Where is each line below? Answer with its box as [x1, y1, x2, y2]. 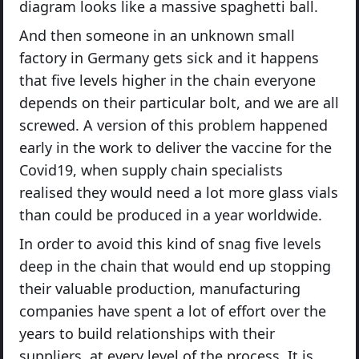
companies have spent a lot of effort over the [19, 301, 326, 321]
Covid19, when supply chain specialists [19, 160, 283, 179]
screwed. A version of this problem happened [19, 115, 328, 135]
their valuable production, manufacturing [19, 279, 301, 298]
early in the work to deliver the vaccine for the [19, 138, 332, 157]
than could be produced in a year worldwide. [19, 205, 322, 224]
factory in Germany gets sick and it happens [19, 48, 319, 67]
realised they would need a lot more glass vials [19, 183, 338, 202]
